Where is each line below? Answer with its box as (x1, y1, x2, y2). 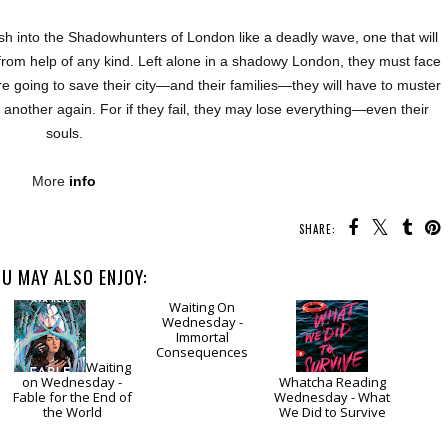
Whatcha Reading (278, 373, 386, 392)
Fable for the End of (12, 388, 132, 407)
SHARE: (299, 221, 336, 238)
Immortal (175, 388, 229, 407)
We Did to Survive (278, 403, 386, 422)
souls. (45, 125, 83, 142)
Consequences (156, 403, 249, 422)
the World (42, 403, 102, 422)
